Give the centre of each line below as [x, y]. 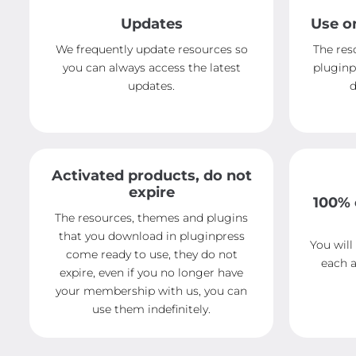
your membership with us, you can [152, 290]
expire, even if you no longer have [152, 272]
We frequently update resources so [151, 49]
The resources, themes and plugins [152, 217]
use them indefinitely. [152, 309]
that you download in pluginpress [151, 236]
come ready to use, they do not [151, 254]
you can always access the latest [151, 67]
